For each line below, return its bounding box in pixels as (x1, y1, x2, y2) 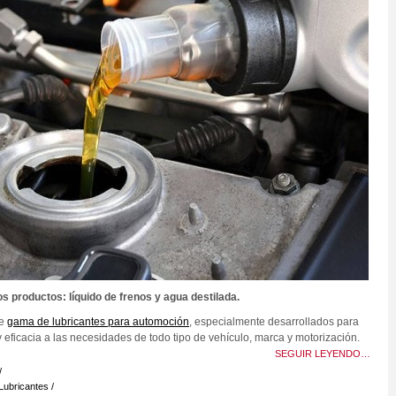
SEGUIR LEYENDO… (275, 348, 370, 359)
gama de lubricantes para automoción (7, 316, 189, 328)
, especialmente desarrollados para (189, 316, 359, 328)
